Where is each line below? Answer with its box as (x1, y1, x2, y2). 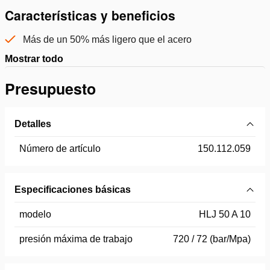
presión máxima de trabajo (19, 233, 133, 244)
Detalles (14, 118, 51, 129)
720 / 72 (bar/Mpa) (173, 233, 251, 244)
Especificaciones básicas (14, 184, 131, 195)
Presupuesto (5, 77, 96, 99)
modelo (19, 209, 51, 219)
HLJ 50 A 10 (199, 209, 251, 219)
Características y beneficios (5, 5, 175, 24)
